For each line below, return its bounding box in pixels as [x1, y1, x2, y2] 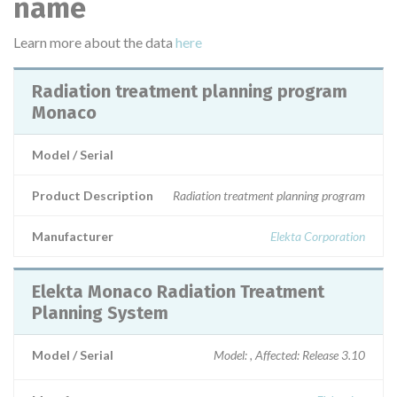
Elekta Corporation [270, 229, 365, 244]
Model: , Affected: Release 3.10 [214, 347, 365, 362]
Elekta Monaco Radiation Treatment [32, 281, 324, 302]
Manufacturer [32, 229, 113, 244]
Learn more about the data [13, 34, 175, 51]
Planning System [32, 302, 168, 323]
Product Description [32, 188, 153, 203]
